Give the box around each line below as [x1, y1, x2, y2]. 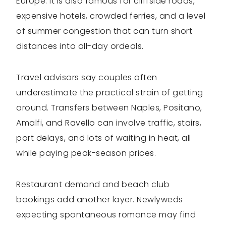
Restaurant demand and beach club [16, 179, 169, 190]
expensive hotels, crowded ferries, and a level [16, 10, 205, 22]
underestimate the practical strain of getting [16, 87, 203, 98]
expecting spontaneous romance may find [16, 209, 196, 220]
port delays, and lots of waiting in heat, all [16, 132, 191, 144]
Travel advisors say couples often [16, 72, 157, 83]
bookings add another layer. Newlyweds [16, 194, 183, 205]
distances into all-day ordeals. [16, 40, 144, 52]
